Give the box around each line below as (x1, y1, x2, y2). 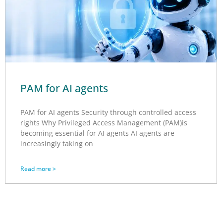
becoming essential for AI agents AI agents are (20, 128, 174, 138)
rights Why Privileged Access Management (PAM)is (20, 118, 187, 128)
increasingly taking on (20, 139, 93, 149)
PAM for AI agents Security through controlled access (20, 108, 196, 117)
